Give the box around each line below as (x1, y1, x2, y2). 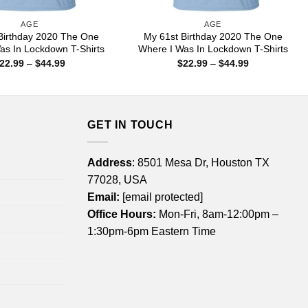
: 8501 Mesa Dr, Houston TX (132, 156, 269, 168)
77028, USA (87, 173, 147, 186)
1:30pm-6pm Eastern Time (87, 225, 216, 237)
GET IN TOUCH (87, 119, 173, 131)
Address (87, 156, 132, 168)
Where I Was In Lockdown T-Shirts (137, 43, 288, 55)
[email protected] (122, 190, 203, 203)
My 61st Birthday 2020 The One (143, 31, 283, 43)
